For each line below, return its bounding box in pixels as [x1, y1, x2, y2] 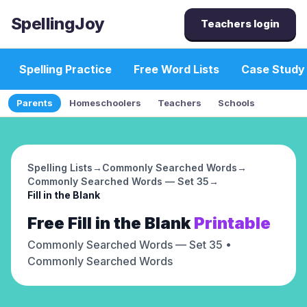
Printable [194, 213, 271, 233]
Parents [16, 97, 53, 108]
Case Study [241, 62, 305, 76]
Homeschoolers [69, 97, 141, 108]
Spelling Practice [19, 62, 112, 76]
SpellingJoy [11, 14, 105, 34]
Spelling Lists [27, 162, 93, 173]
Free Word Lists [134, 62, 219, 76]
